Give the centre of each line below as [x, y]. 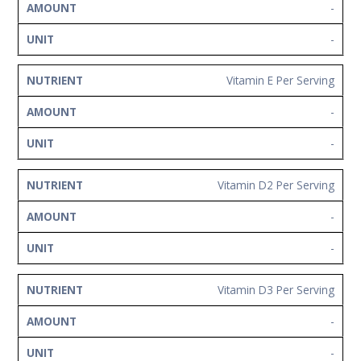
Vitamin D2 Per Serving [276, 185]
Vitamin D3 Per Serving [276, 289]
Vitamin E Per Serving [280, 81]
